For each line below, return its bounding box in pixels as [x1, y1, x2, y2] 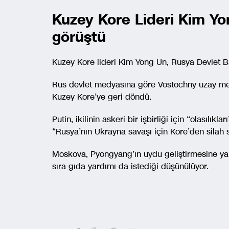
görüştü [52, 27, 106, 47]
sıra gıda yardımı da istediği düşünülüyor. [52, 160, 209, 172]
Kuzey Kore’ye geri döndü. [52, 90, 151, 103]
